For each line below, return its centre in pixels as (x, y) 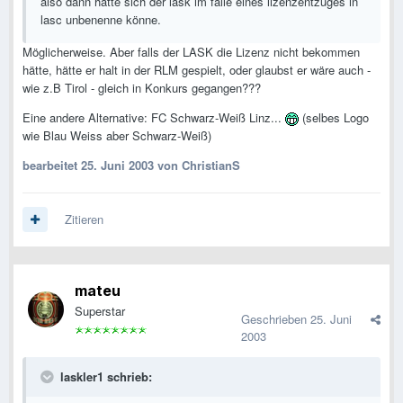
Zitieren (84, 219)
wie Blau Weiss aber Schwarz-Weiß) (117, 136)
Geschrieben (276, 319)
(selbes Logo (334, 118)
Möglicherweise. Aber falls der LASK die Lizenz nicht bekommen (191, 52)
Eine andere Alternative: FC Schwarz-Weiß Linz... (154, 118)
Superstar (100, 311)
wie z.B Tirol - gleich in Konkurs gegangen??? (142, 88)
